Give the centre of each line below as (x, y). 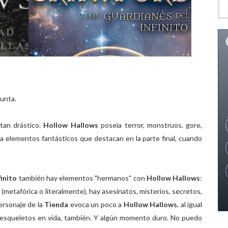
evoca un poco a (97, 204)
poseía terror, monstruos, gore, (150, 125)
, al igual (190, 204)
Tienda (57, 204)
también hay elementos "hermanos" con (82, 178)
